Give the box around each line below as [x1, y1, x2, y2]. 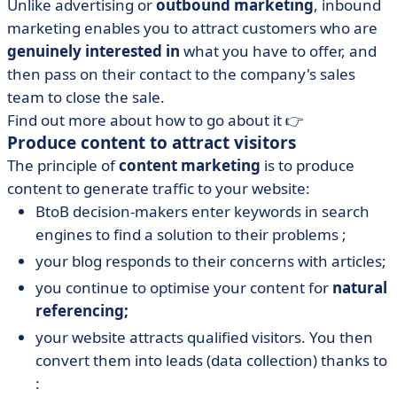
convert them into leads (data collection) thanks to [35, 350, 387, 370]
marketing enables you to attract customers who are [7, 18, 378, 38]
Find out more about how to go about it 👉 [7, 110, 304, 130]
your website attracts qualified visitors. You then [35, 327, 373, 347]
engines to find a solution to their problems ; [35, 224, 346, 245]
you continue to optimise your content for [35, 277, 332, 298]
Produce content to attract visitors [7, 131, 296, 154]
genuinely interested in [7, 41, 180, 61]
